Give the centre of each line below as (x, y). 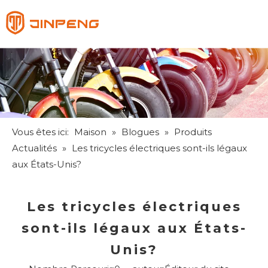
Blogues (140, 132)
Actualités (34, 148)
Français (212, 24)
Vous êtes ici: (42, 132)
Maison (90, 132)
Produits (193, 132)
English (213, 42)
